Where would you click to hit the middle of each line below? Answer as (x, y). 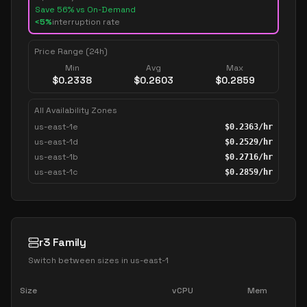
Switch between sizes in (79, 260)
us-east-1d (56, 142)
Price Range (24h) (71, 51)
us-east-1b (56, 157)
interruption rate (86, 22)
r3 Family (63, 242)
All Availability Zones (76, 110)
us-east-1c (56, 172)
